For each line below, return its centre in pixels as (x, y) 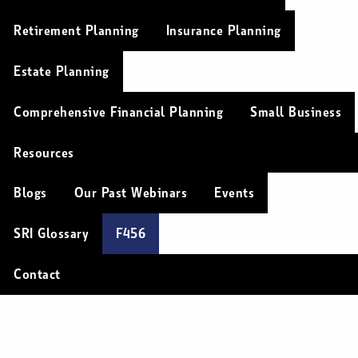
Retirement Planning (76, 31)
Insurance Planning (223, 31)
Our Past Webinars (130, 193)
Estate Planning (62, 72)
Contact (37, 274)
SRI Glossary (51, 234)
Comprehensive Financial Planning (118, 111)
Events (234, 193)
